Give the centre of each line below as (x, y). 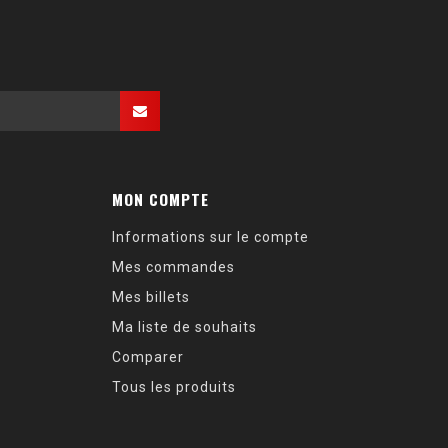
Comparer (148, 357)
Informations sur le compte (210, 237)
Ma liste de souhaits (184, 327)
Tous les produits (174, 387)
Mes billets (151, 297)
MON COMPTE (160, 199)
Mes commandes (173, 267)
